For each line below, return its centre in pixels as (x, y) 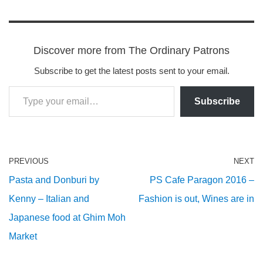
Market (23, 236)
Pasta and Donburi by (54, 180)
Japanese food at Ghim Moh (67, 217)
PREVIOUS (29, 161)
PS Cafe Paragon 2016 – (202, 180)
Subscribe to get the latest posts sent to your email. (131, 70)
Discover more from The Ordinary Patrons (131, 50)
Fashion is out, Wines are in (196, 198)
